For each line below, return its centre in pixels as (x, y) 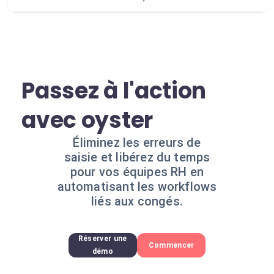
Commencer (171, 245)
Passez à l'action (114, 91)
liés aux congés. (137, 201)
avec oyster (87, 120)
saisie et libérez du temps (137, 157)
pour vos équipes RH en (137, 172)
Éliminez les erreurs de (137, 143)
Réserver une (102, 239)
